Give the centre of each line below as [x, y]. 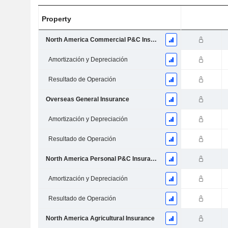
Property [57, 19]
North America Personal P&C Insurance [153, 159]
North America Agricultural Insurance [100, 219]
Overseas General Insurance [87, 99]
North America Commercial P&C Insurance [153, 40]
